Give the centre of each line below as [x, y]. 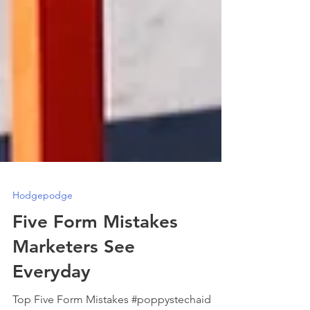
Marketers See [74, 283]
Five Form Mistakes [95, 258]
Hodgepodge [43, 231]
